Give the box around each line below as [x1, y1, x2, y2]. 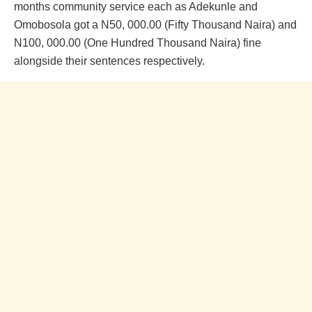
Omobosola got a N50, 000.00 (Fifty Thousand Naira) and [14, 19, 297, 31]
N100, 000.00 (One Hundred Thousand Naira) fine [14, 37, 261, 49]
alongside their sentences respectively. [14, 55, 205, 68]
